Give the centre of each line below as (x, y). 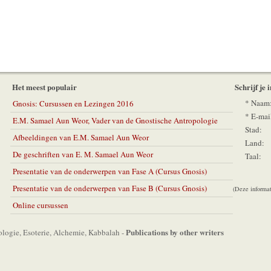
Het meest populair (44, 87)
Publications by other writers (175, 232)
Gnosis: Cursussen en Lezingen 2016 (73, 103)
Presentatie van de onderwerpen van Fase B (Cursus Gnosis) (110, 188)
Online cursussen (41, 205)
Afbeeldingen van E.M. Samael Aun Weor (81, 137)
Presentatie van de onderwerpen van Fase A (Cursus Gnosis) (110, 171)
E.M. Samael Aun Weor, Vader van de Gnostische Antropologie (115, 120)
